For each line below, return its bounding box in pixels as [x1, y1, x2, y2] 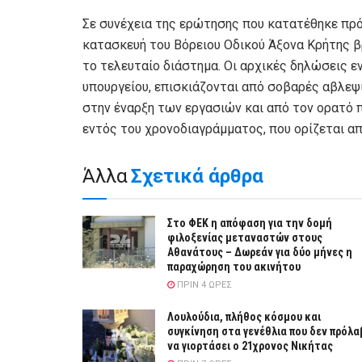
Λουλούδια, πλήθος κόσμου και [167, 310, 321, 324]
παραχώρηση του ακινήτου [167, 260, 301, 274]
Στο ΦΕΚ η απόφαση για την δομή [167, 217, 332, 230]
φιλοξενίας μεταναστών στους [167, 231, 322, 245]
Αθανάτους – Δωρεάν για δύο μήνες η [167, 246, 352, 259]
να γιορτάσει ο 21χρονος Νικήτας [167, 339, 333, 353]
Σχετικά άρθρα [131, 165, 263, 188]
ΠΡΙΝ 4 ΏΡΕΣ [175, 280, 232, 291]
